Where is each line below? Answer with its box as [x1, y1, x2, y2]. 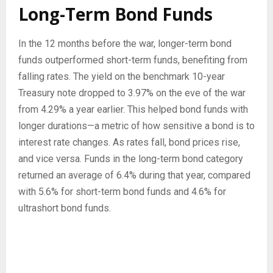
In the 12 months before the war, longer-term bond [18, 37, 232, 49]
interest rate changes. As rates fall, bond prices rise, [18, 136, 240, 148]
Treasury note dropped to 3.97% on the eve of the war [18, 87, 246, 99]
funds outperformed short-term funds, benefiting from [18, 54, 247, 66]
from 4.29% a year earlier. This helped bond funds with [18, 103, 248, 115]
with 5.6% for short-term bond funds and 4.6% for [18, 185, 226, 197]
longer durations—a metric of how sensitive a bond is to [18, 119, 255, 132]
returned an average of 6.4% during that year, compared [18, 169, 250, 181]
